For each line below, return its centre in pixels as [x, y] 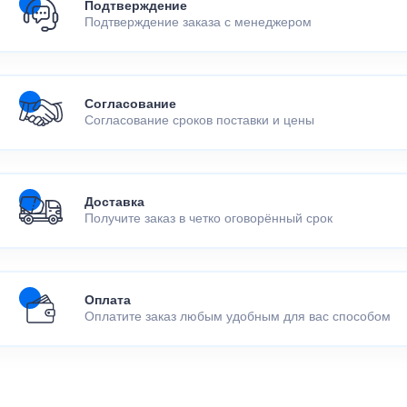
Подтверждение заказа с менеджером [198, 23]
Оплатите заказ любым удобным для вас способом [238, 318]
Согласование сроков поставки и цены [199, 121]
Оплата [108, 301]
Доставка [114, 203]
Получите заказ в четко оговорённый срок [208, 219]
